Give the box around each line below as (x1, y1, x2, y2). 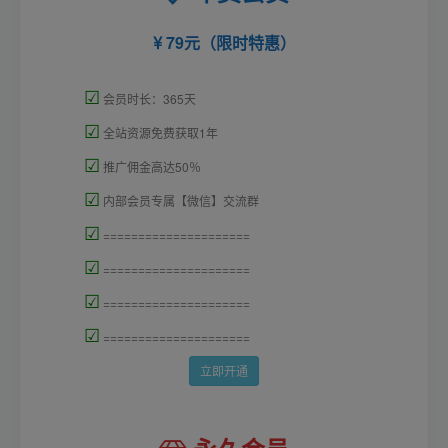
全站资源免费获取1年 (100, 124, 218, 142)
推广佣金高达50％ (100, 158, 201, 176)
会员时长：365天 (100, 90, 196, 108)
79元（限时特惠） (161, 31, 296, 55)
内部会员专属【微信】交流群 (100, 192, 259, 210)
